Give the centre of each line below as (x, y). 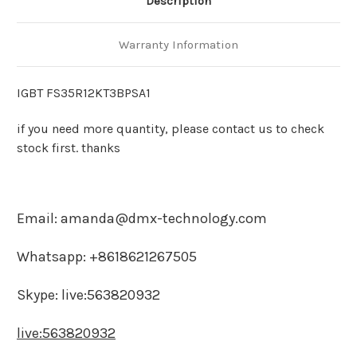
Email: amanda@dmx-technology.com (142, 219)
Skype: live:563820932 (88, 295)
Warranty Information (178, 45)
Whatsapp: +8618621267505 (107, 257)
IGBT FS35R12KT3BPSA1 (84, 93)
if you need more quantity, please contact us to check (171, 129)
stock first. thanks (70, 148)
